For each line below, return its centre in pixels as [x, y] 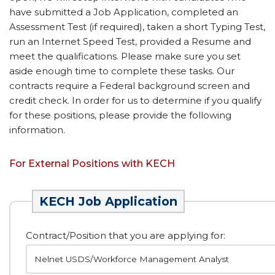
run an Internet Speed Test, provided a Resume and [130, 41]
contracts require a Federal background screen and [130, 86]
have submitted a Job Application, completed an [124, 12]
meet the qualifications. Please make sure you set [125, 56]
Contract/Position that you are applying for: [126, 235]
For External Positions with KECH [92, 164]
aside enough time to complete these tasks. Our [122, 71]
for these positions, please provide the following [120, 115]
